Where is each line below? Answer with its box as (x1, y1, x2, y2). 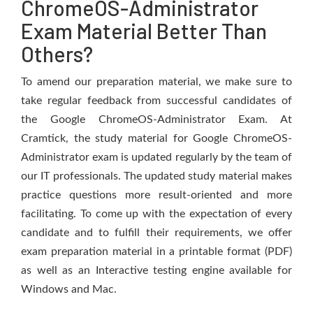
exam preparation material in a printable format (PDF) (21, 246, 292, 257)
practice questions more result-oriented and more (21, 189, 292, 201)
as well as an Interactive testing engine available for (21, 265, 292, 276)
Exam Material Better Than (21, 18, 267, 43)
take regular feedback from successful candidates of (21, 95, 292, 106)
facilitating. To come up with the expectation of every (21, 208, 292, 219)
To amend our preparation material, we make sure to (21, 76, 292, 87)
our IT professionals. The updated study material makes (21, 170, 292, 182)
